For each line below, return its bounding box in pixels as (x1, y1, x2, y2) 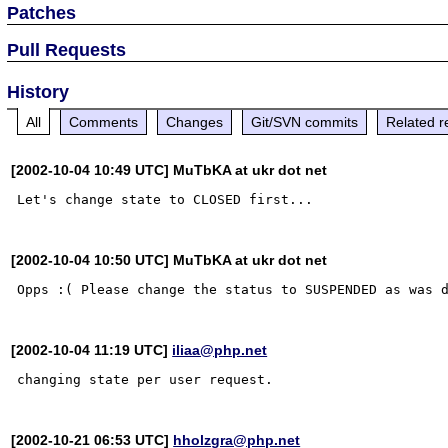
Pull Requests (7, 39, 127, 60)
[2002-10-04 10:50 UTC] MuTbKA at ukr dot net (11, 251, 328, 268)
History (7, 81, 70, 102)
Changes (166, 113, 224, 130)
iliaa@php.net (172, 341, 268, 358)
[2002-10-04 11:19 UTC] (11, 341, 173, 358)
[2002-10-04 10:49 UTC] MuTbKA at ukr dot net (11, 161, 328, 178)
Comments (69, 113, 139, 130)
